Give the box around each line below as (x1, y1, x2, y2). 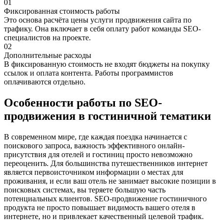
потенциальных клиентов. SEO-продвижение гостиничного (4, 194, 207, 203)
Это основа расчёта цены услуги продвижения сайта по (4, 15, 192, 24)
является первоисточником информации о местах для (4, 167, 183, 176)
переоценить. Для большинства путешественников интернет (4, 159, 208, 167)
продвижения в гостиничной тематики (4, 109, 211, 122)
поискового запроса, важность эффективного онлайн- (4, 141, 185, 150)
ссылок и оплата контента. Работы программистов (4, 68, 173, 77)
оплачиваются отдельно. (4, 77, 85, 86)
